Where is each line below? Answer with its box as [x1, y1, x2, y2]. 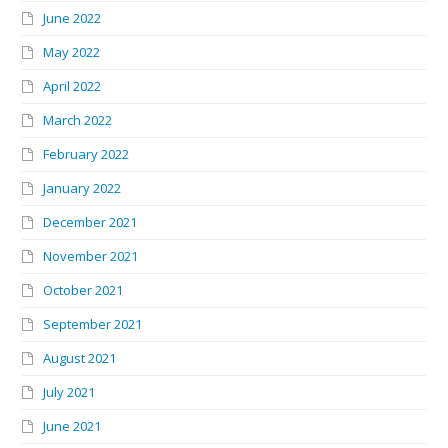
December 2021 [43, 213, 138, 232]
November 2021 [43, 247, 139, 266]
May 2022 [43, 43, 101, 62]
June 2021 [43, 417, 102, 436]
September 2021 [43, 315, 143, 334]
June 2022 [43, 9, 102, 28]
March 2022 [43, 111, 113, 130]
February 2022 [43, 145, 130, 164]
